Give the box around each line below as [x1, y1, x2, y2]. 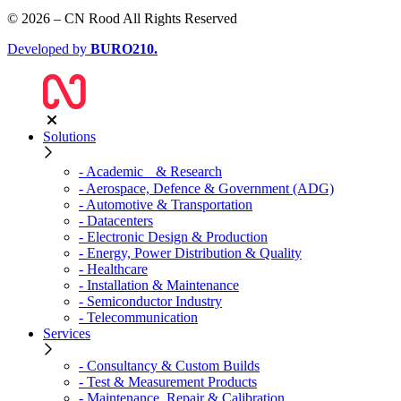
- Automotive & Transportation [79, 197, 252, 212]
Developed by [7, 41, 90, 56]
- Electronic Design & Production [79, 229, 268, 244]
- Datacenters [79, 213, 153, 228]
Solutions [43, 129, 96, 144]
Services [43, 326, 90, 341]
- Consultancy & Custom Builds [79, 358, 260, 373]
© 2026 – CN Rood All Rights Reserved [7, 11, 237, 26]
